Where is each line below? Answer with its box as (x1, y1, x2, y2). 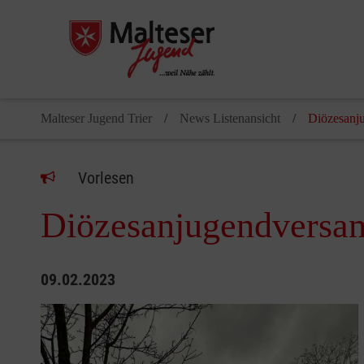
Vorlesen (78, 168, 134, 188)
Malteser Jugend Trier (41, 111, 152, 126)
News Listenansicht (180, 111, 280, 126)
